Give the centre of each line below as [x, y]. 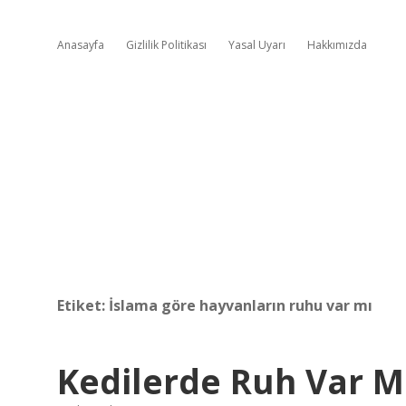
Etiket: [83, 305]
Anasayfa [81, 45]
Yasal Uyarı [257, 45]
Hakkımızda [337, 45]
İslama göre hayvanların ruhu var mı [241, 305]
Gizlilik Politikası [166, 45]
